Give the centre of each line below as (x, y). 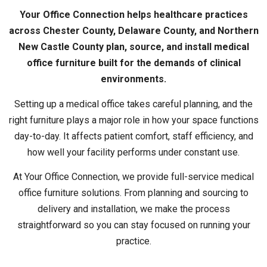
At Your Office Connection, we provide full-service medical (133, 177)
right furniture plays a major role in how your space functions (133, 120)
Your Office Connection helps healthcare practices (133, 15)
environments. (133, 79)
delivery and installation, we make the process (133, 209)
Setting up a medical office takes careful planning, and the (133, 104)
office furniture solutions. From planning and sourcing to (133, 193)
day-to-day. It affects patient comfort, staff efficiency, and (133, 136)
